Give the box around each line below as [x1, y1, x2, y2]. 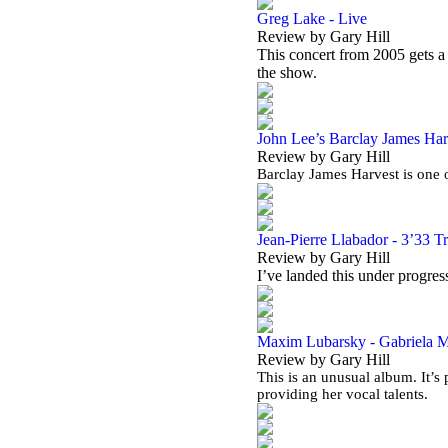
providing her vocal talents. [257, 386, 432, 402]
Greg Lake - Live [257, 10, 367, 27]
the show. [257, 64, 321, 81]
